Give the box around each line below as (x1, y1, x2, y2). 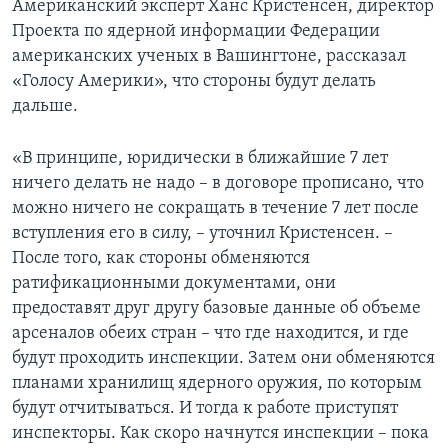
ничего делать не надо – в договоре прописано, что (12, 174, 424, 194)
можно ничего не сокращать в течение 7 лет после (12, 199, 419, 219)
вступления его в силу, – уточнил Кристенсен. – (12, 224, 393, 244)
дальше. (12, 97, 78, 117)
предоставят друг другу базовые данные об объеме (12, 299, 421, 319)
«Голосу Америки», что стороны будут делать (12, 72, 376, 92)
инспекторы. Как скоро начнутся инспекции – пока (12, 424, 429, 444)
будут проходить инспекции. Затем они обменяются (12, 349, 435, 369)
